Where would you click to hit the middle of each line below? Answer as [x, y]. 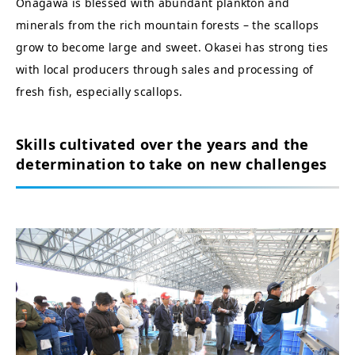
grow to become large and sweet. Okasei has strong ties [172, 47]
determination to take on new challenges [172, 164]
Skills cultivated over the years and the [162, 144]
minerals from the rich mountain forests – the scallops [168, 25]
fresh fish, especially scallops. [99, 92]
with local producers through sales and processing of [165, 69]
